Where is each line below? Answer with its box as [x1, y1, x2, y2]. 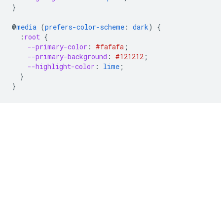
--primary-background [28, 52, 107, 61]
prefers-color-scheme [45, 22, 124, 32]
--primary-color [28, 42, 87, 51]
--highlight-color [28, 62, 95, 71]
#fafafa [96, 42, 124, 51]
